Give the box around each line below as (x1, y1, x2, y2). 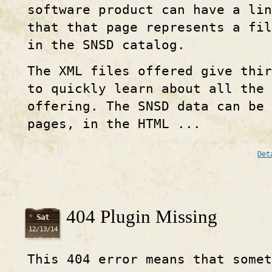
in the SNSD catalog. (27, 37, 185, 52)
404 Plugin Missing (66, 206, 217, 228)
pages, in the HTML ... (27, 116, 201, 131)
